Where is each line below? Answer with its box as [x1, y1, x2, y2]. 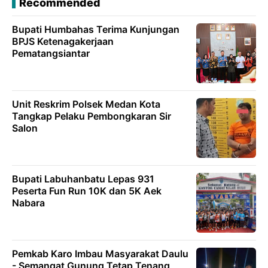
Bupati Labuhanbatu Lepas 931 [12, 172, 154, 185]
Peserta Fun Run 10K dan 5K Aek [12, 184, 162, 197]
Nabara [12, 196, 45, 209]
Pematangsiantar [12, 47, 90, 59]
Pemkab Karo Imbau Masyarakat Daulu [12, 247, 188, 260]
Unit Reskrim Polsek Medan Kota [12, 98, 160, 110]
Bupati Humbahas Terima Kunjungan [12, 23, 179, 35]
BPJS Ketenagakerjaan [12, 35, 114, 47]
